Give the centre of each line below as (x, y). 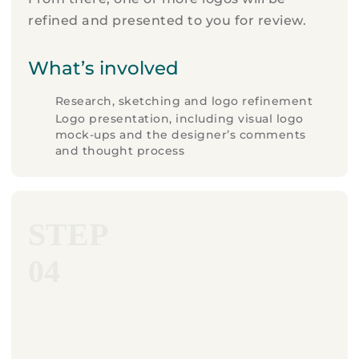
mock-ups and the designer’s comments (180, 135)
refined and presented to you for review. (167, 21)
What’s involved (104, 69)
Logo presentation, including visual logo (179, 119)
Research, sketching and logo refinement (184, 101)
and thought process (120, 151)
